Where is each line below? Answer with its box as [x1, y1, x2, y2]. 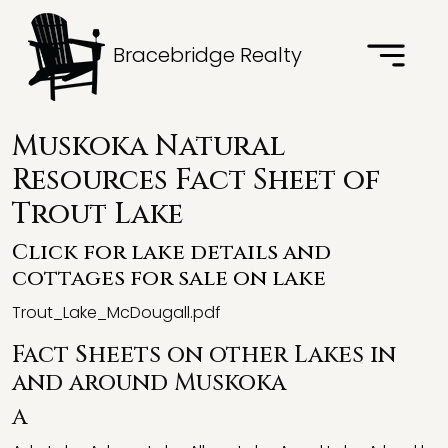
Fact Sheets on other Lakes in [12, 339, 396, 371]
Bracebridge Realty [108, 41, 302, 70]
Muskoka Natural [12, 127, 285, 166]
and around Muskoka [12, 367, 286, 399]
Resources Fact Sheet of [12, 161, 381, 200]
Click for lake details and [12, 238, 331, 267]
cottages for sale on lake [12, 264, 326, 293]
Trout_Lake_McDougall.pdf [12, 301, 221, 324]
